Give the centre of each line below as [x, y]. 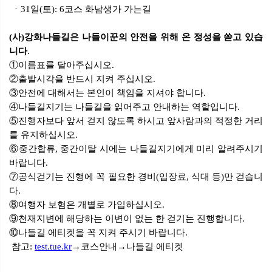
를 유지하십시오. [43, 135]
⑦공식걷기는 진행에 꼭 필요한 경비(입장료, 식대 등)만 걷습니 [136, 177]
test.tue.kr [53, 247]
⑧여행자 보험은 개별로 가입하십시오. [87, 205]
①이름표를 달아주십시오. [62, 65]
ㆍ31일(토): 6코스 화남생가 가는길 [80, 9]
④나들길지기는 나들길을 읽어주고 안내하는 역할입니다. [124, 107]
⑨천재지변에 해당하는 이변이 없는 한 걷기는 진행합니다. [127, 219]
